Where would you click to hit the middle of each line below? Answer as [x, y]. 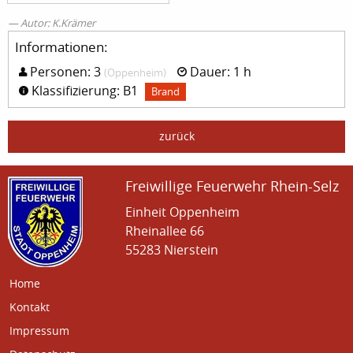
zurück [176, 136]
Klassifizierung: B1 [83, 90]
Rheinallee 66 [165, 231]
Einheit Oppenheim [183, 212]
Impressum [39, 331]
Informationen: [61, 46]
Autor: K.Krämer [58, 22]
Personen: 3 [65, 71]
